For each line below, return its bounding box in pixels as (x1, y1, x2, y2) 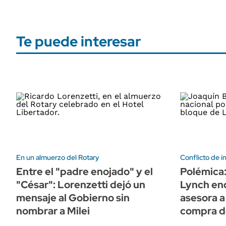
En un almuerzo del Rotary (16, 152, 99, 162)
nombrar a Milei (16, 204, 90, 217)
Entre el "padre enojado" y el (16, 164, 153, 178)
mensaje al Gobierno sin (16, 191, 130, 204)
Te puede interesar (16, 32, 141, 51)
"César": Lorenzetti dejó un (16, 178, 145, 191)
